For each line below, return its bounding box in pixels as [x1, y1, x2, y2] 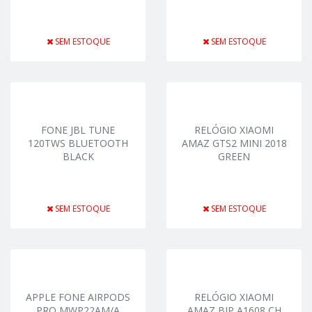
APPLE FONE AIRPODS [26, 290, 130, 304]
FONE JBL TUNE [41, 123, 115, 136]
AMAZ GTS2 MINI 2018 [181, 136, 287, 150]
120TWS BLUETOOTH [28, 136, 128, 150]
